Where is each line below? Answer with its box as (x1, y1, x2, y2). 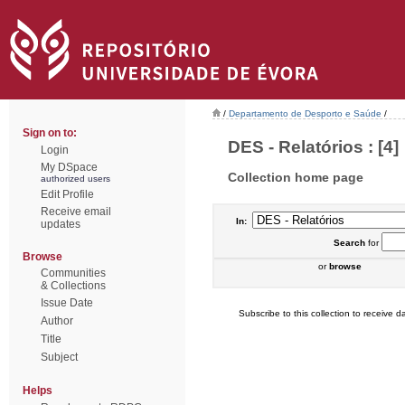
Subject (41, 351, 78, 363)
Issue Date (41, 297, 93, 309)
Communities (41, 267, 106, 279)
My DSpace (41, 161, 98, 174)
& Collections (41, 279, 106, 292)
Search (333, 238, 365, 248)
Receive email (41, 205, 111, 218)
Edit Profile (41, 188, 94, 201)
